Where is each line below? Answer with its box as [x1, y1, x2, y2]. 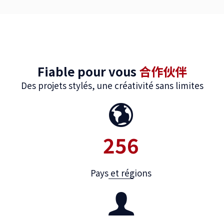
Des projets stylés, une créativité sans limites [20, 79, 203, 91]
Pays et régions [90, 166, 151, 179]
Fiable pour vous [37, 62, 139, 80]
